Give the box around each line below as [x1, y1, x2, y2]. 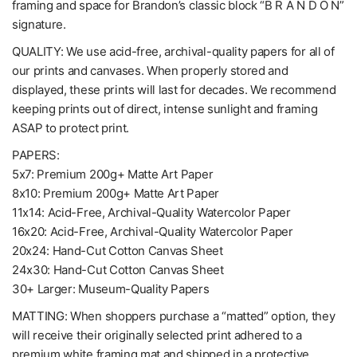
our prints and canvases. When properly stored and [12, 63, 288, 79]
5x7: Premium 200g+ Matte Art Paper [12, 167, 214, 182]
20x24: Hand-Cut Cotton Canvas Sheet [12, 243, 223, 259]
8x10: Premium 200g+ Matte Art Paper [12, 186, 219, 202]
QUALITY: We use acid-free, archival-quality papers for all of [12, 44, 335, 60]
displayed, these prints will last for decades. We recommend [12, 82, 336, 98]
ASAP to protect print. [12, 120, 130, 136]
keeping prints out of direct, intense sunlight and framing [12, 101, 318, 117]
